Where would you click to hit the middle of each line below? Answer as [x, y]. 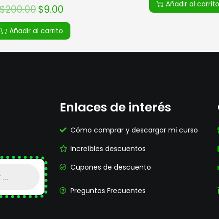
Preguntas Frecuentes [108, 190]
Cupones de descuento [111, 167]
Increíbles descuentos [108, 148]
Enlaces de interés [115, 107]
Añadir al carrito [36, 31]
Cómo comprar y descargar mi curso [134, 130]
